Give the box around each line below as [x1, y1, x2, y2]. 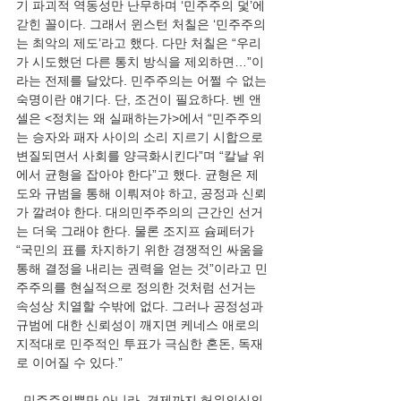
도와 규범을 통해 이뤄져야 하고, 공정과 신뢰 [16, 186, 267, 200]
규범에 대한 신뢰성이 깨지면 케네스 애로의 [16, 318, 263, 332]
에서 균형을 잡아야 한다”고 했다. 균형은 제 [16, 167, 259, 182]
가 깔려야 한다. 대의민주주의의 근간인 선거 [16, 205, 263, 219]
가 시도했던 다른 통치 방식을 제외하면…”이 [16, 55, 264, 69]
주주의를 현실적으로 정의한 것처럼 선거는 [16, 280, 260, 294]
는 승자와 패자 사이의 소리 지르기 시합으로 [16, 130, 267, 144]
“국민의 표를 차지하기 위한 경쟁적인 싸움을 [16, 243, 268, 257]
